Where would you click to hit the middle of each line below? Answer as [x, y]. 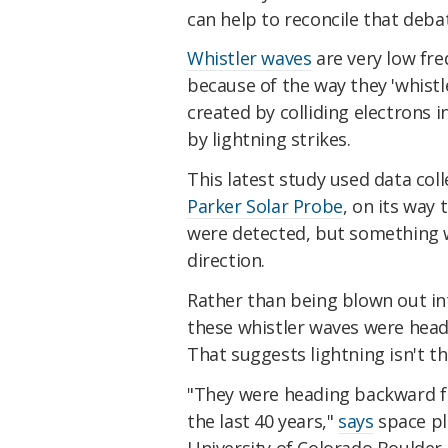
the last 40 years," [262, 420]
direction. [226, 260]
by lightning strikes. [269, 139]
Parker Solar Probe [265, 206]
